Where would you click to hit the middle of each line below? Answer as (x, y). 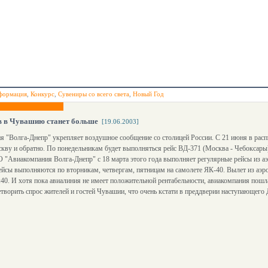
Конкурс (42, 94)
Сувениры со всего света (94, 94)
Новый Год (148, 94)
